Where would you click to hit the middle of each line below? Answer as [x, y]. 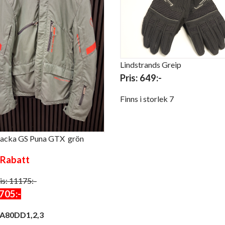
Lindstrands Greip [151, 65]
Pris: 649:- [141, 78]
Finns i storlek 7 [147, 99]
